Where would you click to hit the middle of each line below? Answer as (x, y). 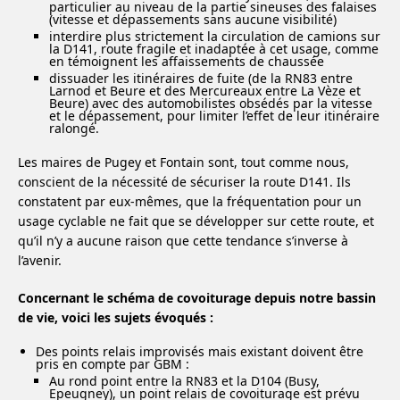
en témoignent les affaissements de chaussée (187, 61)
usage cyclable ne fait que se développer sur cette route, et (196, 221)
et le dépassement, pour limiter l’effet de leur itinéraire (214, 116)
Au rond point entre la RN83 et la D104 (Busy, (184, 381)
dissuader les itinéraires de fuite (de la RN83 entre (201, 78)
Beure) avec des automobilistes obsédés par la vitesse (211, 103)
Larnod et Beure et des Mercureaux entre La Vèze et (205, 91)
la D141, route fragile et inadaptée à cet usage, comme (214, 49)
